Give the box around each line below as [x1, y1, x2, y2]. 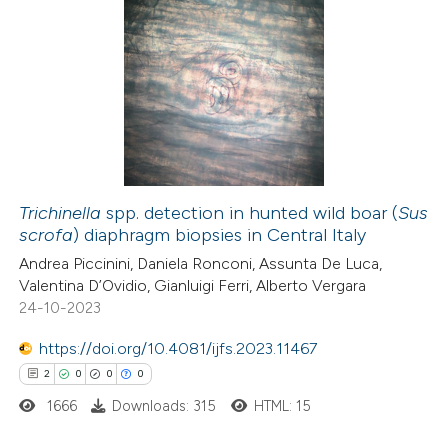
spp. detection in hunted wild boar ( [101, 201, 399, 224]
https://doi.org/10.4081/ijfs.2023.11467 [39, 338, 318, 358]
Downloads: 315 [112, 396, 217, 415]
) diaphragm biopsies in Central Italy [73, 223, 367, 246]
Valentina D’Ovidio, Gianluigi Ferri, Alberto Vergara [19, 276, 367, 296]
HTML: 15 [253, 396, 311, 415]
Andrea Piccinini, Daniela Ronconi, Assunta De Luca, [19, 254, 383, 274]
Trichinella [19, 201, 102, 224]
